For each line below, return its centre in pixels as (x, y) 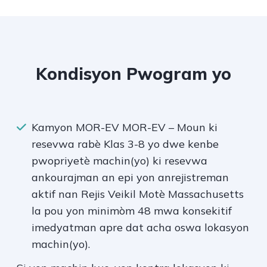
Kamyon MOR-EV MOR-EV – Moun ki (125, 128)
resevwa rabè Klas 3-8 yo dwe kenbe (125, 144)
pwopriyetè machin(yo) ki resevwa (119, 161)
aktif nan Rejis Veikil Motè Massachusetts (138, 194)
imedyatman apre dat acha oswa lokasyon (140, 228)
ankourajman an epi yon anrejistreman (130, 178)
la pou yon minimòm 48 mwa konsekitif (132, 211)
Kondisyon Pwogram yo (133, 74)
